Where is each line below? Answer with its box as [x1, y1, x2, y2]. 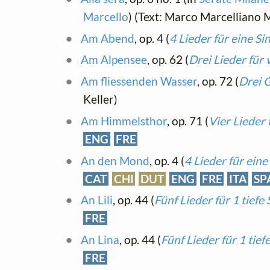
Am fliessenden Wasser [80, 74, 197, 88]
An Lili [80, 193, 113, 207]
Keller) [83, 92, 118, 106]
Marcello [83, 9, 128, 24]
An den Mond [80, 153, 149, 168]
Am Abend [80, 31, 134, 45]
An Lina [80, 233, 119, 246]
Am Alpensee [80, 52, 147, 67]
